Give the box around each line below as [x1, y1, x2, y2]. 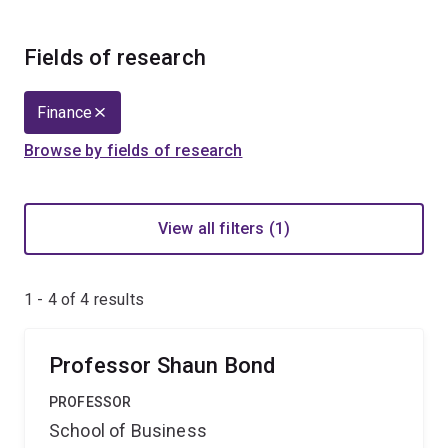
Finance [37, 103, 93, 122]
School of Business [49, 420, 207, 441]
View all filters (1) [157, 219, 291, 238]
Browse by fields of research [24, 141, 243, 160]
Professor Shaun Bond [49, 353, 276, 378]
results [89, 290, 144, 309]
